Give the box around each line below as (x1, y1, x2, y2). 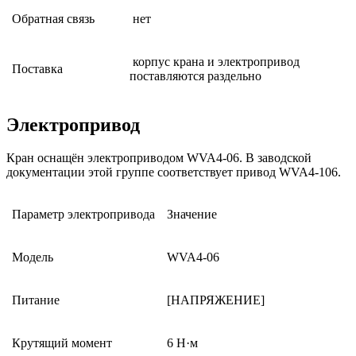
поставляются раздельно (130, 68, 261, 83)
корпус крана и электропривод (130, 54, 300, 68)
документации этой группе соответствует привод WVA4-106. (6, 165, 341, 180)
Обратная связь (9, 11, 95, 25)
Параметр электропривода (9, 207, 155, 222)
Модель (9, 250, 53, 265)
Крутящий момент (9, 336, 112, 350)
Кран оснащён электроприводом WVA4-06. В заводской (6, 151, 311, 165)
